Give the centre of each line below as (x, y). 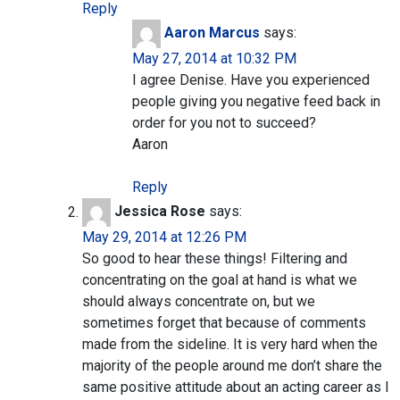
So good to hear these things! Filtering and (215, 259)
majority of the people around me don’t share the (232, 366)
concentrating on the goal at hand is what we (220, 280)
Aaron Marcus (212, 33)
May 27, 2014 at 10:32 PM (214, 59)
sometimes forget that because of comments (224, 323)
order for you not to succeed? (224, 123)
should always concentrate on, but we (199, 302)
